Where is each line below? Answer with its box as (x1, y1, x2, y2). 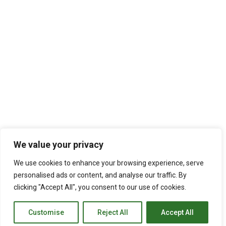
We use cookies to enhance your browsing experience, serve (14, 159, 204, 167)
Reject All (97, 208, 128, 216)
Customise (28, 208, 64, 216)
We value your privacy (14, 139, 103, 150)
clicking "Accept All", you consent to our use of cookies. (14, 183, 186, 191)
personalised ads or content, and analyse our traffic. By (14, 171, 187, 179)
